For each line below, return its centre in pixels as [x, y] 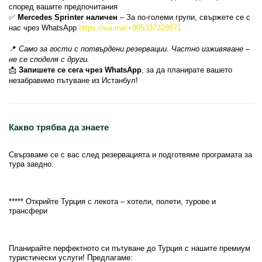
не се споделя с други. [49, 59]
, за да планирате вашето [187, 70]
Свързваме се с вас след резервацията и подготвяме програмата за [130, 155]
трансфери [28, 211]
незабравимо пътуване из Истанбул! [73, 80]
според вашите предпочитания [63, 7]
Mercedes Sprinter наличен [68, 17]
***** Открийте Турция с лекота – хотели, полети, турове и [112, 201]
